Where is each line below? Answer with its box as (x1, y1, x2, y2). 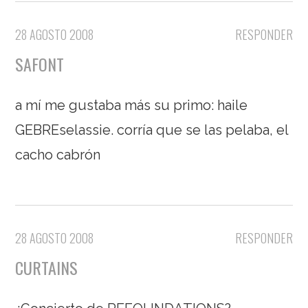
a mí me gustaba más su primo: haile (15, 97, 248, 113)
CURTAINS (15, 255, 78, 280)
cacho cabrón (15, 146, 101, 163)
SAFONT (15, 52, 65, 76)
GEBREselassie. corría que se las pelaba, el (15, 122, 289, 138)
